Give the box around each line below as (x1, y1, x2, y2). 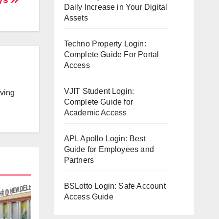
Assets (64, 14, 88, 22)
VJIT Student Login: (64, 87, 134, 95)
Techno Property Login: (64, 40, 146, 48)
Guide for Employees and (64, 145, 154, 153)
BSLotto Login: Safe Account (64, 182, 166, 190)
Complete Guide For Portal (64, 50, 159, 59)
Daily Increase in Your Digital (64, 3, 168, 11)
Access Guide (64, 193, 113, 201)
